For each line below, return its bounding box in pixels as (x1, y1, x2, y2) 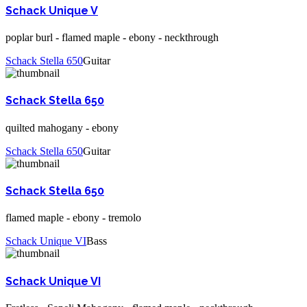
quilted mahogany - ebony (5, 121, 119, 134)
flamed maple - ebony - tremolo (5, 212, 141, 224)
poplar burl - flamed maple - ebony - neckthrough (5, 32, 219, 44)
